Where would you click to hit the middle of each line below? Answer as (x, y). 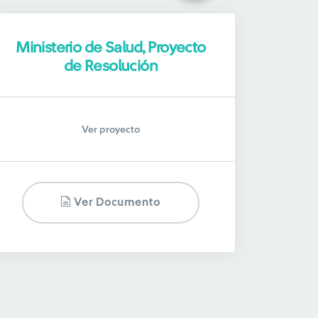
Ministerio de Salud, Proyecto (111, 48)
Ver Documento (116, 203)
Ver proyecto (110, 130)
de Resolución (110, 66)
